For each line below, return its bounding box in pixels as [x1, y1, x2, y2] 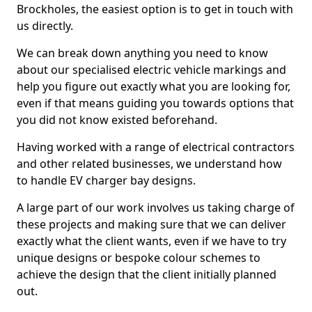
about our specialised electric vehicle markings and [17, 62, 286, 77]
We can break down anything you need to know [17, 45, 268, 61]
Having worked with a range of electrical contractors [17, 139, 295, 155]
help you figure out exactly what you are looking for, [17, 79, 290, 94]
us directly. [17, 18, 73, 33]
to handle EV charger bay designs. [17, 173, 196, 188]
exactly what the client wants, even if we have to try [17, 233, 286, 249]
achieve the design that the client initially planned [17, 267, 276, 282]
